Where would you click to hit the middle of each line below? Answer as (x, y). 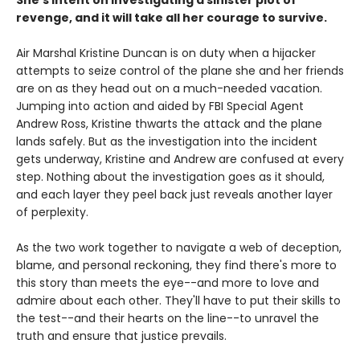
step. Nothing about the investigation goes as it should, (170, 177)
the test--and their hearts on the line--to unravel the (168, 319)
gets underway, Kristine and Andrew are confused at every (180, 160)
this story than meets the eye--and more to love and (168, 283)
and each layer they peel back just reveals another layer (174, 195)
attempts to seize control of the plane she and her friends (180, 71)
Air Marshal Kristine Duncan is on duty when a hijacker (166, 53)
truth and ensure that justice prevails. (121, 336)
